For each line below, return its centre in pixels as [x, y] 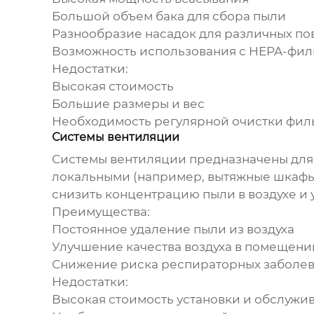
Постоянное [91, 230]
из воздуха [260, 230]
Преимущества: [101, 212]
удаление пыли [178, 230]
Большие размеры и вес [128, 104]
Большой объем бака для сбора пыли [169, 16]
